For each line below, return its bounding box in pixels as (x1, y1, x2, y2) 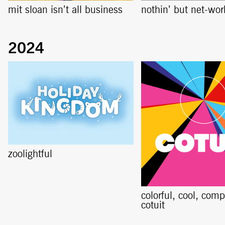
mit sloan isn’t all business (8, 5, 123, 16)
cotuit (141, 200, 165, 211)
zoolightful (8, 149, 52, 160)
